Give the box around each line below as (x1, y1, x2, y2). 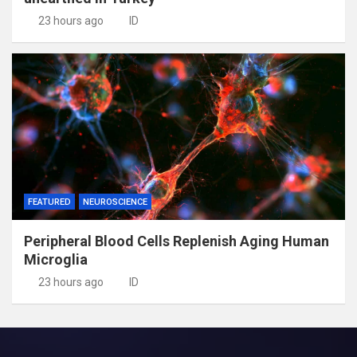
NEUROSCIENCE (83, 196, 147, 207)
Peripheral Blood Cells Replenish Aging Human (24, 232, 329, 249)
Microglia (24, 250, 88, 268)
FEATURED (28, 196, 71, 207)
